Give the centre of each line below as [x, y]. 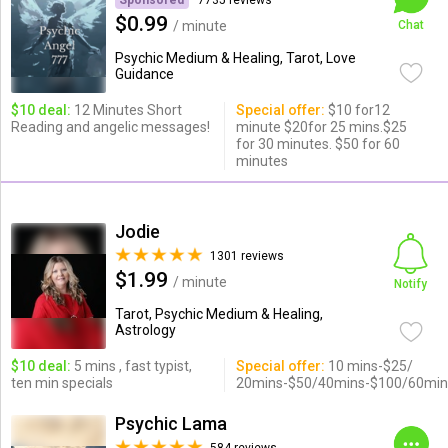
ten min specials [61, 383]
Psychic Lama [170, 423]
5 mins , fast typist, [131, 366]
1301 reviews [246, 256]
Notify [411, 284]
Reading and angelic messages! [110, 127]
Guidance [144, 74]
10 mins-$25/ [368, 366]
